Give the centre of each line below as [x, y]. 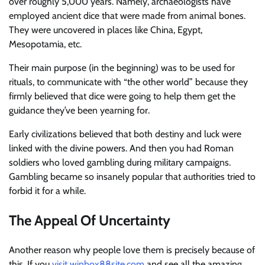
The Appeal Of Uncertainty [90, 220]
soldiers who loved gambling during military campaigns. [120, 163]
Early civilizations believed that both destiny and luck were [125, 134]
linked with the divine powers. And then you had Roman [121, 148]
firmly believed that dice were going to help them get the [122, 96]
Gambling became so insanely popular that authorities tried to [132, 177]
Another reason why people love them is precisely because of [132, 250]
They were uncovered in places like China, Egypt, [106, 30]
